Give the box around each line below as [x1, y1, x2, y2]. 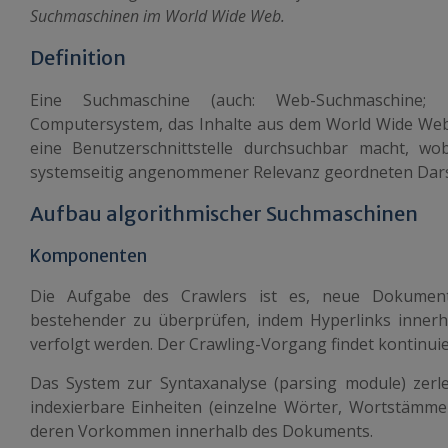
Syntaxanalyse [159, 372, 267, 394]
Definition [29, 45, 126, 70]
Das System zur [29, 372, 160, 394]
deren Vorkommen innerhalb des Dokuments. [29, 420, 373, 442]
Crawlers [180, 285, 247, 307]
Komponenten [29, 245, 147, 267]
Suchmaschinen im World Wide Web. [29, 5, 285, 27]
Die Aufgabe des [29, 285, 181, 307]
